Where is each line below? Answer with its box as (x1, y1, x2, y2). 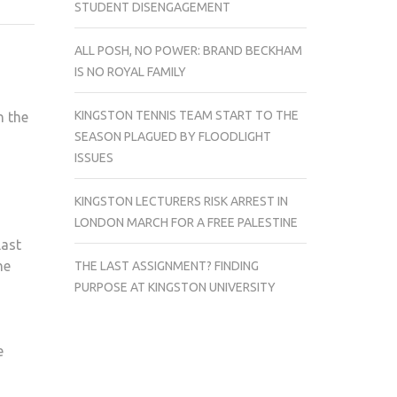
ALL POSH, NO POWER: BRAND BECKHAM (74, 43, 302, 58)
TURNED (33, 51, 79, 63)
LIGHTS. (33, 29, 75, 42)
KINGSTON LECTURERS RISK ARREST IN (74, 193, 288, 208)
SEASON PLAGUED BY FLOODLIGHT (74, 128, 271, 144)
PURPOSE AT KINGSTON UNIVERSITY (74, 279, 276, 294)
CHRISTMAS (33, 8, 98, 20)
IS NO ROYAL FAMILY (74, 64, 186, 79)
